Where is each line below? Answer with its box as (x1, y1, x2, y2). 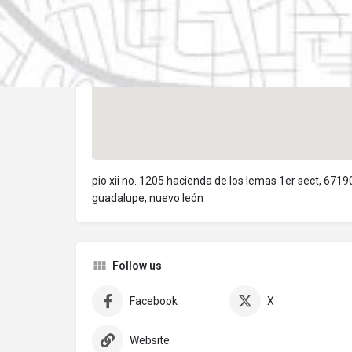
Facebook (130, 295, 178, 308)
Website (130, 334, 170, 347)
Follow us (112, 259, 162, 273)
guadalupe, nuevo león (92, 192, 203, 205)
